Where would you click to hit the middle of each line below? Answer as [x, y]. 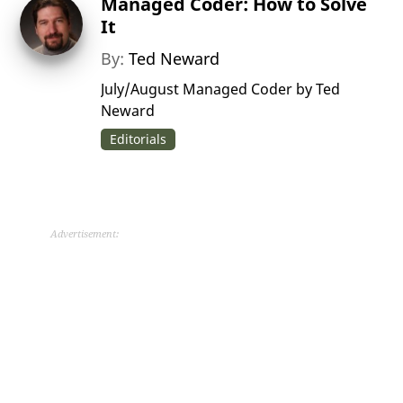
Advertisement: [85, 234]
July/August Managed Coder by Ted [221, 90]
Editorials [139, 139]
